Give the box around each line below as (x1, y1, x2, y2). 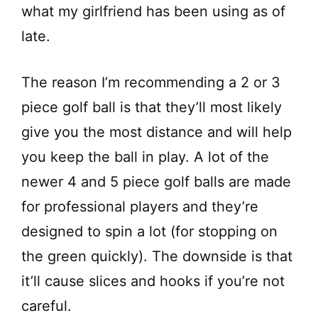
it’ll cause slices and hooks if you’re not (21, 272, 285, 290)
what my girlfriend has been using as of (21, 2, 285, 20)
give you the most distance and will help (21, 123, 292, 141)
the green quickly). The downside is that (21, 247, 292, 265)
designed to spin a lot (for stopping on (21, 222, 278, 240)
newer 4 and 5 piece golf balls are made (21, 172, 291, 190)
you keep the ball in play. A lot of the (21, 148, 269, 165)
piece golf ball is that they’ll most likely (21, 98, 282, 116)
